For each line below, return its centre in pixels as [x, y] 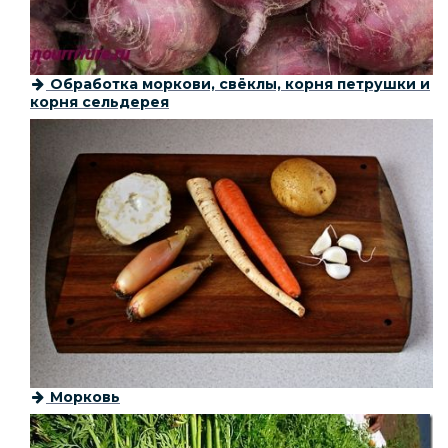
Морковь [83, 396]
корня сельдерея [99, 102]
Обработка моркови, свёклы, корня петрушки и [238, 84]
